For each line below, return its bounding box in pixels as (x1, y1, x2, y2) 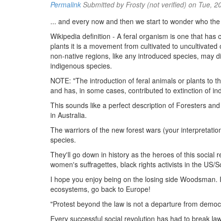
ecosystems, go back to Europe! (50, 184, 150, 194)
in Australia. (50, 110, 87, 120)
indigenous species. (50, 61, 112, 71)
